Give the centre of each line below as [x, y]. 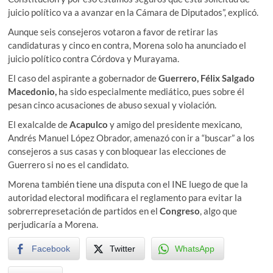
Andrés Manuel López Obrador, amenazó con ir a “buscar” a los [132, 137]
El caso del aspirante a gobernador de [83, 78]
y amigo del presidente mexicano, [175, 124]
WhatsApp [195, 248]
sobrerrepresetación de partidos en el [84, 211]
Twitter [123, 248]
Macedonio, [33, 91]
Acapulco [89, 124]
